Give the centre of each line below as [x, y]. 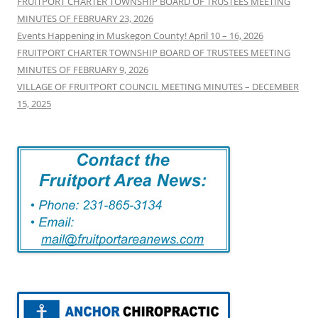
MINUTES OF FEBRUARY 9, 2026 [83, 70]
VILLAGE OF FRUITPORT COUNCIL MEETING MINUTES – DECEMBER [158, 87]
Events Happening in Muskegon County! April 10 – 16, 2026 [140, 36]
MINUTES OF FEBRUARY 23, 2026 [85, 19]
